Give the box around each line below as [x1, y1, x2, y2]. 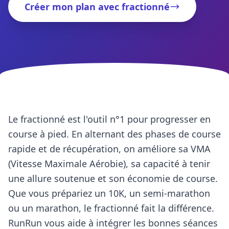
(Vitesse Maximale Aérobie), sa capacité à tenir [8, 157, 210, 170]
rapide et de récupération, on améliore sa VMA [8, 143, 211, 155]
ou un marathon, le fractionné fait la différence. [8, 202, 214, 214]
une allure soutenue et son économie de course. [8, 172, 218, 185]
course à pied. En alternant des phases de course [8, 128, 221, 140]
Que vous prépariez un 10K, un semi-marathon [8, 187, 210, 199]
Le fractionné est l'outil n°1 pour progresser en [8, 113, 211, 125]
